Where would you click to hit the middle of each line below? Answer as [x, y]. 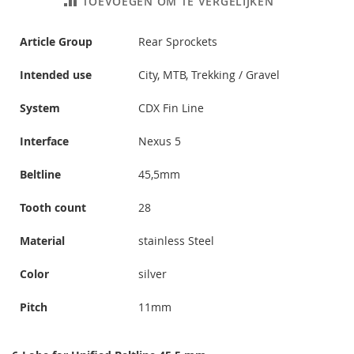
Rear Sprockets [178, 41]
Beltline [40, 174]
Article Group [56, 41]
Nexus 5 [160, 141]
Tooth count [53, 207]
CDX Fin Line [171, 107]
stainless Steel [176, 240]
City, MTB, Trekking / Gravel [209, 74]
